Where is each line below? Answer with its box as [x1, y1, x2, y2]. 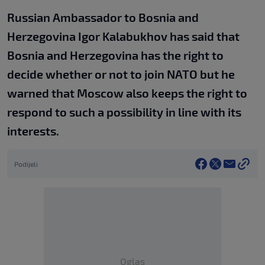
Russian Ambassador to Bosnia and [7, 10, 199, 24]
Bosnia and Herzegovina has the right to [7, 48, 224, 62]
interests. [7, 124, 59, 138]
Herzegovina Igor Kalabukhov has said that [7, 29, 240, 43]
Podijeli [14, 160, 38, 168]
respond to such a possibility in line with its [7, 105, 241, 119]
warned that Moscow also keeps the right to [7, 86, 247, 100]
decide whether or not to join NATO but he [7, 67, 235, 81]
